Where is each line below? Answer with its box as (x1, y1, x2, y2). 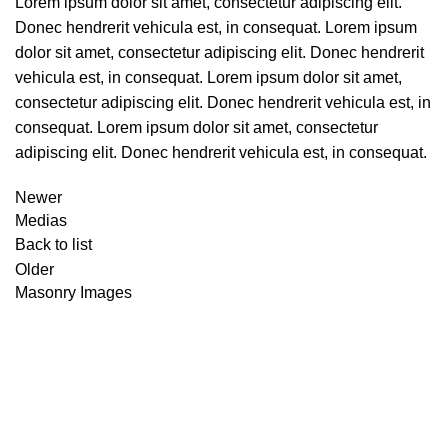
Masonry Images (15, 283, 132, 301)
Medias (15, 211, 67, 229)
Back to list (15, 235, 92, 253)
